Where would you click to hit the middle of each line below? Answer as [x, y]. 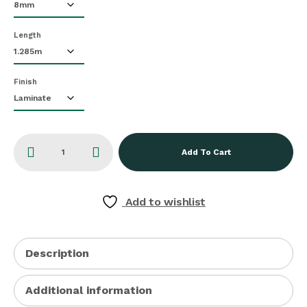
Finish [25, 82]
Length [27, 35]
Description [57, 253]
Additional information [89, 290]
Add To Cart [206, 152]
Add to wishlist [165, 202]
